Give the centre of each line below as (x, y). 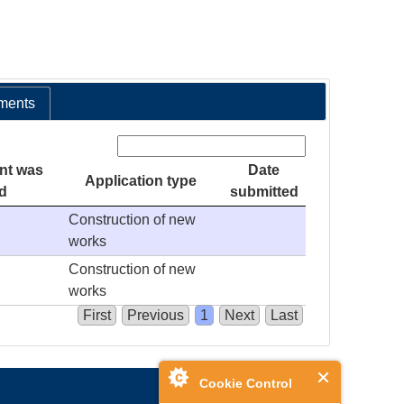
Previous (156, 316)
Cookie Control (246, 383)
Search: (89, 146)
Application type (141, 181)
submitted (264, 192)
